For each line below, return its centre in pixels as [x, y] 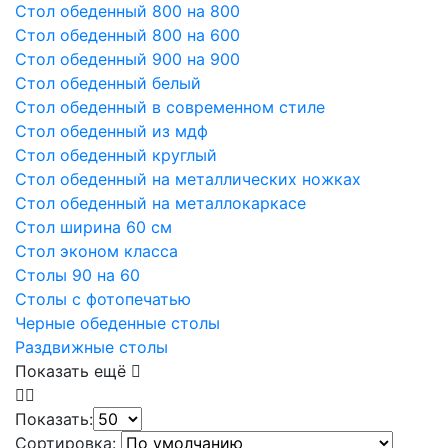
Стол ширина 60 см [93, 227]
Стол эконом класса [96, 251]
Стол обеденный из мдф [111, 131]
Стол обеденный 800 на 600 [127, 35]
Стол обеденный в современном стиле [170, 107]
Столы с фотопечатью [103, 299]
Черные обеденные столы [117, 323]
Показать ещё [73, 371]
